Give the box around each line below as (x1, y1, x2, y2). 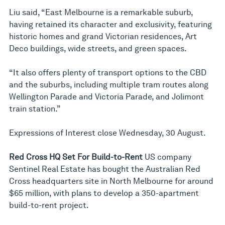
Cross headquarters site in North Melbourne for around (9, 176, 213, 186)
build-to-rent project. (9, 200, 89, 210)
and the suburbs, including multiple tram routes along (9, 80, 208, 90)
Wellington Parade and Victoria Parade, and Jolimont (9, 92, 204, 102)
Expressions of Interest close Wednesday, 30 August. (9, 128, 206, 138)
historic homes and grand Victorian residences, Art (9, 32, 197, 42)
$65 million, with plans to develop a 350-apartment (9, 188, 199, 198)
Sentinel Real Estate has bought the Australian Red (9, 164, 200, 174)
